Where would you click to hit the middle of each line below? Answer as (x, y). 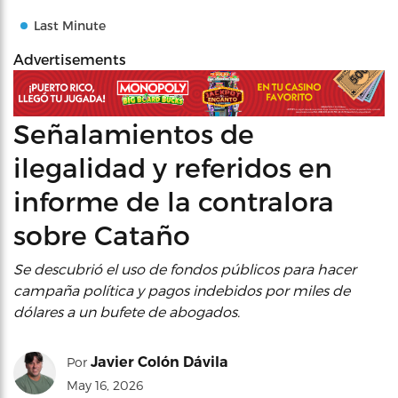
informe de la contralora (174, 200)
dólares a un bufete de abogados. (127, 311)
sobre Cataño (102, 234)
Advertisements (70, 59)
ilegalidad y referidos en (173, 167)
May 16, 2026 (105, 385)
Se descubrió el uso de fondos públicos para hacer (185, 268)
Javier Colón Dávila (159, 362)
